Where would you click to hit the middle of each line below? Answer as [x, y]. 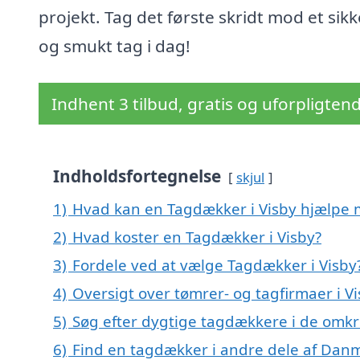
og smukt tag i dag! [115, 46]
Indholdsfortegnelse [137, 176]
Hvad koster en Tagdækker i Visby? [197, 237]
